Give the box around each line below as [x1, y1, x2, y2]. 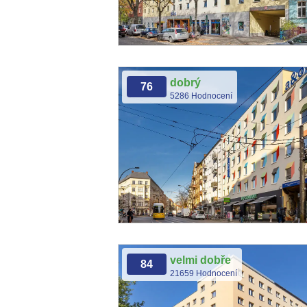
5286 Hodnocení [170, 91, 232, 101]
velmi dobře [170, 254, 231, 266]
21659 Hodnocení [170, 269, 237, 278]
